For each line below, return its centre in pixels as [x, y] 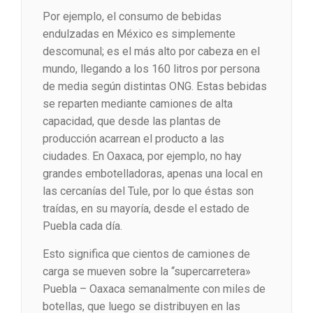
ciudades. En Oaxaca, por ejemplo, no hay [142, 156]
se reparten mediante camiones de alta [138, 104]
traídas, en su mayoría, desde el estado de [146, 209]
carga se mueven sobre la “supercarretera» [147, 272]
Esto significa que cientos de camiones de [146, 254]
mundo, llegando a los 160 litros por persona [151, 69]
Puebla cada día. [82, 226]
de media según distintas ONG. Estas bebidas [155, 87]
